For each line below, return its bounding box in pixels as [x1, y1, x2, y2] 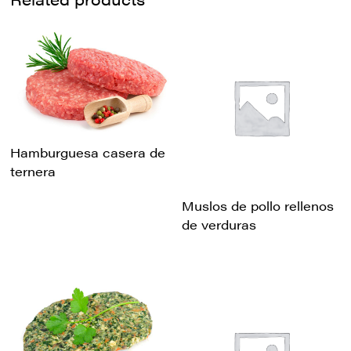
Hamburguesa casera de [10, 143, 166, 162]
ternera [10, 162, 56, 181]
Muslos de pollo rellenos [182, 196, 335, 215]
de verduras [182, 215, 257, 233]
